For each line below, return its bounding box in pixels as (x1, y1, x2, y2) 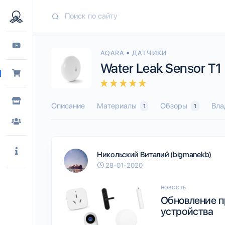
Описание (51, 101, 85, 110)
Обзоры (160, 101, 190, 110)
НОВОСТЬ (160, 184, 187, 190)
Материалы (97, 101, 139, 110)
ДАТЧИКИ (132, 49, 167, 57)
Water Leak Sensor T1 (100, 60, 221, 76)
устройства (160, 205, 213, 217)
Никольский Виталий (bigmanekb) (97, 150, 211, 159)
